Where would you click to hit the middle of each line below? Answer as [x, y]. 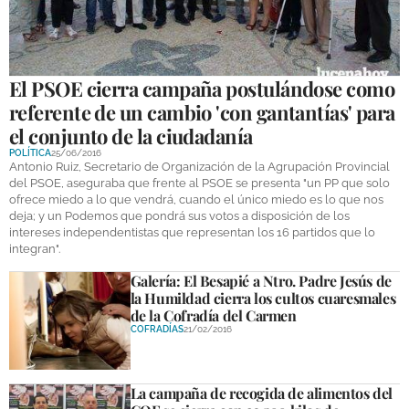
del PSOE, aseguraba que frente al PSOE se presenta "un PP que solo [199, 183]
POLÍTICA [30, 152]
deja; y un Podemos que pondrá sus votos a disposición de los [179, 215]
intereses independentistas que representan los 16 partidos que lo [192, 232]
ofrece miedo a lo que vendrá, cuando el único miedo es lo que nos [196, 199]
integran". [35, 248]
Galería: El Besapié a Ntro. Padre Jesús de [261, 280]
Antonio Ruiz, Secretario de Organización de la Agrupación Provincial [199, 166]
